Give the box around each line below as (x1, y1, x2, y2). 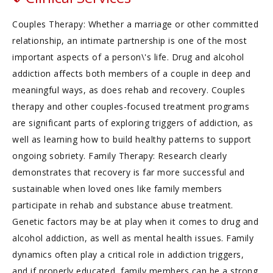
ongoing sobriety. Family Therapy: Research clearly (12, 150, 227, 161)
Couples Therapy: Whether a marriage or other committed (12, 18, 258, 30)
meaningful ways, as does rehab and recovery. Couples (12, 84, 245, 96)
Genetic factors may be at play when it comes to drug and (12, 216, 258, 227)
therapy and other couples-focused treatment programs (12, 101, 249, 112)
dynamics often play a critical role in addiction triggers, (12, 249, 244, 260)
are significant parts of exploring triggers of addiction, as (12, 117, 253, 129)
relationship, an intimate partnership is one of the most (12, 35, 247, 46)
